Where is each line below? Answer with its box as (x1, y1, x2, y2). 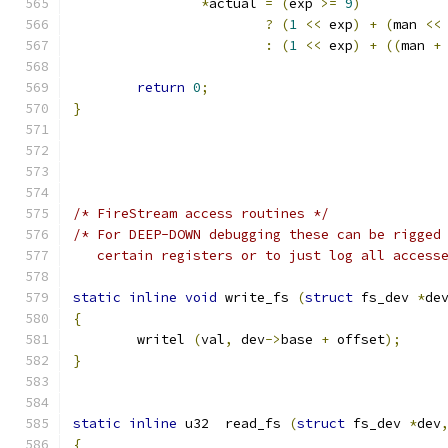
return (137, 79, 185, 96)
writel (137, 331, 193, 348)
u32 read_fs (177, 415, 289, 432)
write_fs (217, 289, 297, 306)
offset (329, 331, 385, 348)
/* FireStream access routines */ (73, 205, 329, 222)
